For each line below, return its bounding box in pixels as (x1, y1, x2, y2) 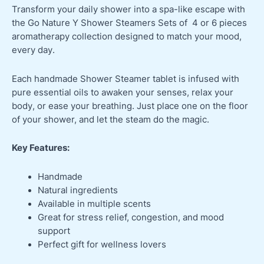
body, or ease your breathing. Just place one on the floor (12, 100, 248, 111)
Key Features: (12, 143, 70, 154)
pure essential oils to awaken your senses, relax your (12, 87, 233, 98)
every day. (12, 45, 55, 56)
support (37, 225, 70, 236)
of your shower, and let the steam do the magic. (12, 114, 209, 125)
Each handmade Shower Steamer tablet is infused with (12, 73, 239, 84)
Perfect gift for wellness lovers (37, 239, 166, 250)
